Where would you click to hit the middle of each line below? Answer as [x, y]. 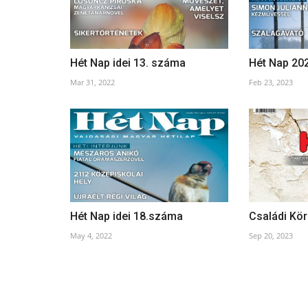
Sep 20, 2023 [271, 236]
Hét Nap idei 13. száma [128, 63]
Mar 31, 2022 [92, 82]
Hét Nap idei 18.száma [126, 217]
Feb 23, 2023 [271, 82]
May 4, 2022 [91, 236]
